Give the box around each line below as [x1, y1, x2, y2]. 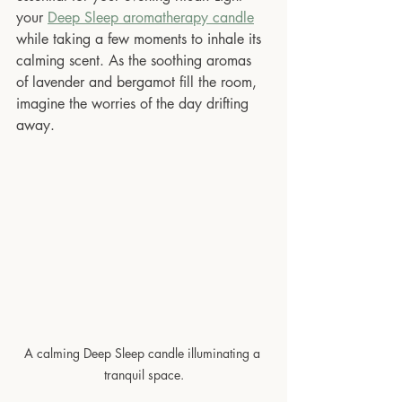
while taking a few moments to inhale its [16, 30, 266, 49]
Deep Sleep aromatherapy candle [48, 8, 254, 28]
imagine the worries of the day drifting [16, 94, 253, 114]
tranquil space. [103, 365, 184, 383]
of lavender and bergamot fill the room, [16, 73, 261, 92]
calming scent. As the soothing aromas [16, 51, 256, 71]
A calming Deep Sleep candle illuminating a [23, 344, 264, 362]
